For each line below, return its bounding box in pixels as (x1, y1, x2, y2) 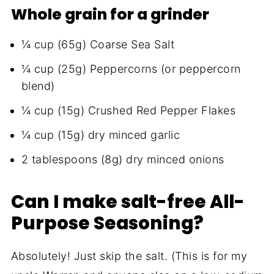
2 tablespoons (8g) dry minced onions (21, 153, 224, 166)
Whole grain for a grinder (10, 4, 209, 26)
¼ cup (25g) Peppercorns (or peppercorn (21, 62, 241, 76)
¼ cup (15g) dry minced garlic (21, 128, 180, 142)
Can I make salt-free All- (10, 189, 245, 215)
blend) (21, 80, 55, 93)
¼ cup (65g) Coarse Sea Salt (21, 38, 175, 51)
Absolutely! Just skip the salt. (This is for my (10, 250, 248, 263)
